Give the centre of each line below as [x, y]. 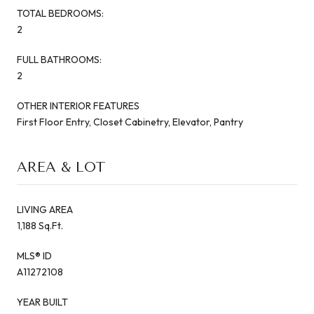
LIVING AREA [45, 209]
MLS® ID [34, 255]
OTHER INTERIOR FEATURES [78, 105]
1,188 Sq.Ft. [40, 225]
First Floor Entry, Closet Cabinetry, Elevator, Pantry [130, 122]
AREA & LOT [61, 167]
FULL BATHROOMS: [59, 59]
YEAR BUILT [42, 302]
